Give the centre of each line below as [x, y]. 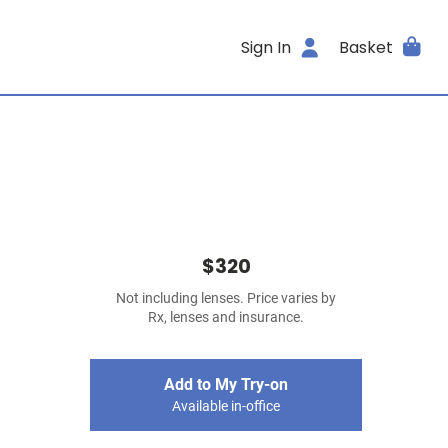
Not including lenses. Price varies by [226, 298]
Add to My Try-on [226, 384]
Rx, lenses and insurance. [226, 317]
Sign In [266, 47]
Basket [365, 47]
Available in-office [226, 406]
